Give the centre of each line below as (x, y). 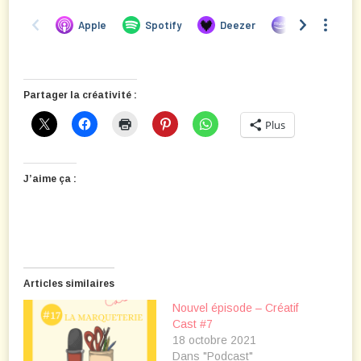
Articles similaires (69, 284)
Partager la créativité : (80, 95)
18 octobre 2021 (214, 340)
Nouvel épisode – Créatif (235, 308)
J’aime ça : (50, 179)
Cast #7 (193, 324)
